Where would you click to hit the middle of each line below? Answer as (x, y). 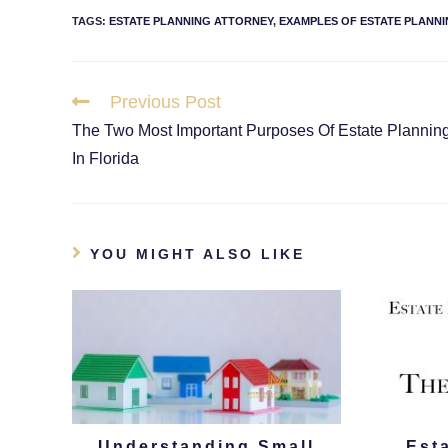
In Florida (105, 158)
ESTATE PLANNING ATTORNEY (191, 20)
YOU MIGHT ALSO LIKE (197, 253)
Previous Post (165, 101)
